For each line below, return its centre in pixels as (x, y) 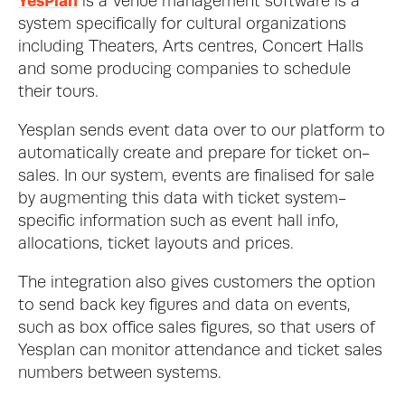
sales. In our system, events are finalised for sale (196, 176)
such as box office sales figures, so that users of (197, 328)
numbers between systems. (122, 373)
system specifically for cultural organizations (182, 24)
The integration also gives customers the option (197, 283)
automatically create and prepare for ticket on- (194, 154)
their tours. (61, 92)
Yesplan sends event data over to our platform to (202, 131)
